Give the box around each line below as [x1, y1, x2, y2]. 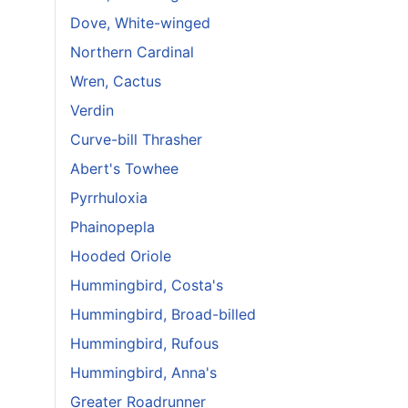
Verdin [70, 101, 114, 119]
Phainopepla [70, 218, 155, 236]
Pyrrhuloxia [70, 189, 148, 207]
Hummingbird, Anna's [70, 363, 217, 382]
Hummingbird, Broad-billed [70, 305, 256, 323]
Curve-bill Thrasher [70, 130, 202, 148]
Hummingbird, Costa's [70, 276, 223, 294]
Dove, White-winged [70, 14, 210, 32]
